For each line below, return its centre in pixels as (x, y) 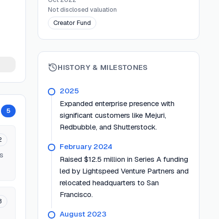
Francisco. (77, 194)
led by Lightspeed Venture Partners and (124, 171)
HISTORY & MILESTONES (103, 67)
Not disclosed (68, 10)
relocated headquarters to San (109, 183)
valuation (103, 10)
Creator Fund (72, 23)
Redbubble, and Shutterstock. (109, 127)
